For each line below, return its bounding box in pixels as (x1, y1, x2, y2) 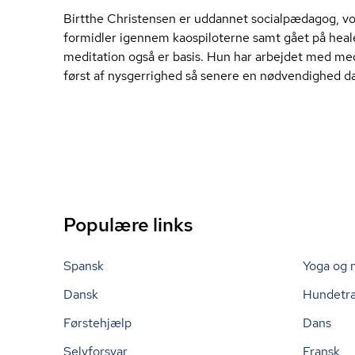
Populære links (63, 212, 193, 237)
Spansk (63, 258, 104, 274)
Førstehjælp (63, 315, 132, 331)
